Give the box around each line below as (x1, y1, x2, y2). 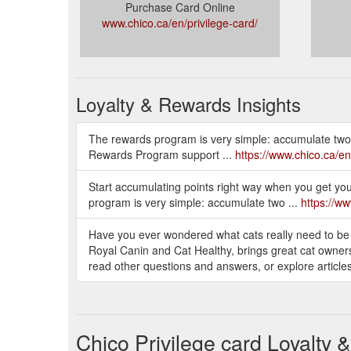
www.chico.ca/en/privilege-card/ (102, 15, 258, 31)
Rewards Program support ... (89, 147, 235, 162)
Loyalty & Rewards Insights (76, 90, 301, 118)
